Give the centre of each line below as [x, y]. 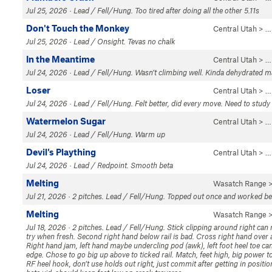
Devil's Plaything [61, 152]
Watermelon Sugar [66, 121]
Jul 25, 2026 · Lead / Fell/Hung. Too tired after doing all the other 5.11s [143, 10]
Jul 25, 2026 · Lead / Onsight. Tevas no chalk [101, 41]
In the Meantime [60, 59]
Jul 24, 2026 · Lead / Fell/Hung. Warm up [96, 134]
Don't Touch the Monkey [78, 28]
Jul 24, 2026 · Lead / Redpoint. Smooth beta [100, 165]
